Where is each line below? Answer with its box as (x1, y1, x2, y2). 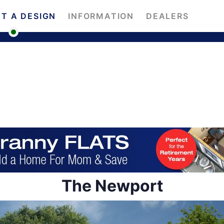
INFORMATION (68, 11, 134, 21)
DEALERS (146, 11, 189, 21)
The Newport (61, 176, 163, 195)
